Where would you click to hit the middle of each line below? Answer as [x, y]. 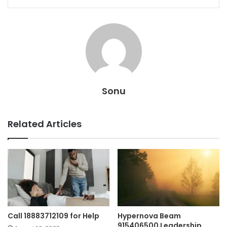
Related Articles [45, 124]
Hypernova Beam [149, 216]
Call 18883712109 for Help [53, 216]
